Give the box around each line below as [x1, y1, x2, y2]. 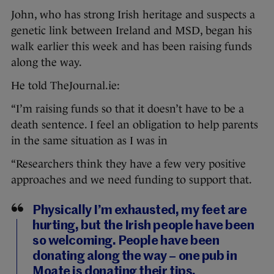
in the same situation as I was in [11, 134, 168, 147]
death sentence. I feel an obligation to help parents [11, 118, 258, 131]
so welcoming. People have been [32, 234, 220, 248]
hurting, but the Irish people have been [32, 219, 254, 232]
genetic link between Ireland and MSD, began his [11, 24, 252, 37]
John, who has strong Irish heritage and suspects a [11, 8, 255, 21]
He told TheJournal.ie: [11, 79, 120, 92]
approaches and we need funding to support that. [11, 173, 252, 186]
